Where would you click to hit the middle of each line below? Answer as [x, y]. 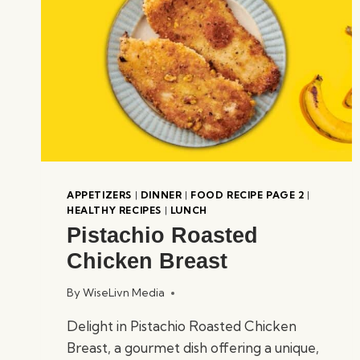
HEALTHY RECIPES [114, 210]
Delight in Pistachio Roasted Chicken [182, 326]
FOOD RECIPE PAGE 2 [247, 194]
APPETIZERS [99, 194]
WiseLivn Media [124, 293]
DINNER [161, 194]
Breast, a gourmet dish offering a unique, [193, 348]
